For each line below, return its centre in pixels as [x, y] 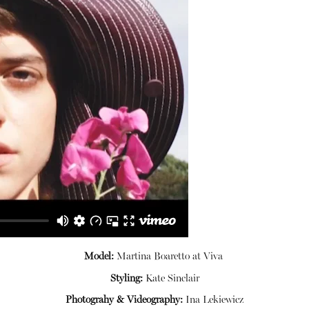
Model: [99, 257]
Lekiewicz [222, 301]
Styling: [126, 279]
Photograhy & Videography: [124, 301]
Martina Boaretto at [158, 257]
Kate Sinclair [171, 279]
